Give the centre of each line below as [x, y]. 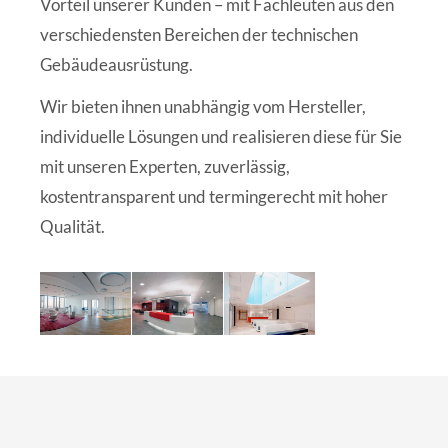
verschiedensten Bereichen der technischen [199, 35]
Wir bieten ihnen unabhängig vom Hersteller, [203, 107]
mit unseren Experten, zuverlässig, [165, 167]
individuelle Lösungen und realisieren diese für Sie [221, 137]
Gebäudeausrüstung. [116, 65]
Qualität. [72, 227]
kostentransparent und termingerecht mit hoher [214, 197]
